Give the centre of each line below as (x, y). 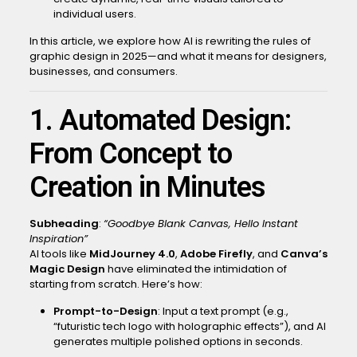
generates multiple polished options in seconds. (178, 341)
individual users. (94, 14)
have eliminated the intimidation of (196, 269)
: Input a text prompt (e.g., (223, 311)
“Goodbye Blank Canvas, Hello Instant (200, 224)
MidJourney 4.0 (132, 254)
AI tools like (59, 254)
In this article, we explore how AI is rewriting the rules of (170, 41)
